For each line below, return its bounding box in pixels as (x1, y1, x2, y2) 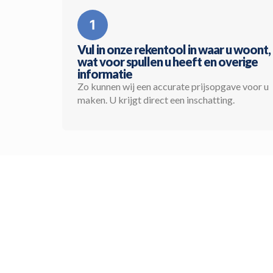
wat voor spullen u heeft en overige (77, 54, 258, 69)
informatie (77, 66, 132, 82)
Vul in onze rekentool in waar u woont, (77, 42, 271, 57)
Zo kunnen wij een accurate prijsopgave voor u (77, 80, 269, 93)
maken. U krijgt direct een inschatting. (77, 94, 235, 106)
